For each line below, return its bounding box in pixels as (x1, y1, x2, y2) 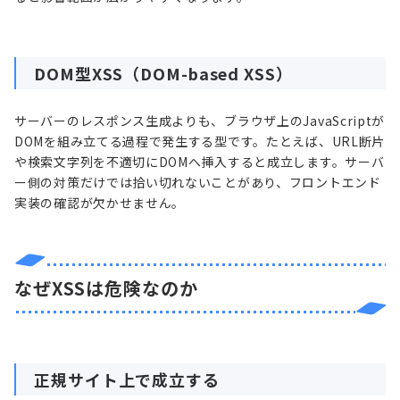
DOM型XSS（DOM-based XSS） (34, 62, 293, 86)
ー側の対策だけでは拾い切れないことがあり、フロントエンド (14, 173, 381, 192)
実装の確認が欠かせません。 (14, 194, 186, 212)
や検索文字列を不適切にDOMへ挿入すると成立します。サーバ (14, 153, 385, 171)
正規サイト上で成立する (34, 368, 220, 392)
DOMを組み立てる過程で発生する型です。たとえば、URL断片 (14, 132, 385, 151)
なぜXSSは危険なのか (14, 275, 198, 302)
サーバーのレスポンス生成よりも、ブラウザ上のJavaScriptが (14, 112, 386, 130)
